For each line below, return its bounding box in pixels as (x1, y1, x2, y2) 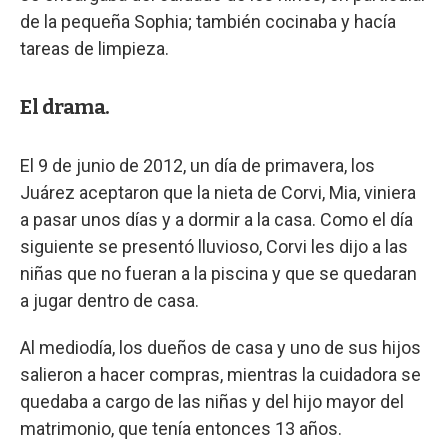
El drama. (20, 94, 110, 119)
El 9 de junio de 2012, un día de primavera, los (20, 154, 375, 176)
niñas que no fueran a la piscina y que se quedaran (20, 262, 417, 284)
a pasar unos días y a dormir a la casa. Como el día (20, 208, 413, 230)
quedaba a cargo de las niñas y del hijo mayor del (20, 390, 404, 412)
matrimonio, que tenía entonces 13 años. (20, 417, 342, 439)
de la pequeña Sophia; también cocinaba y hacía (20, 10, 396, 32)
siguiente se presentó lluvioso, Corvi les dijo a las (20, 235, 408, 257)
